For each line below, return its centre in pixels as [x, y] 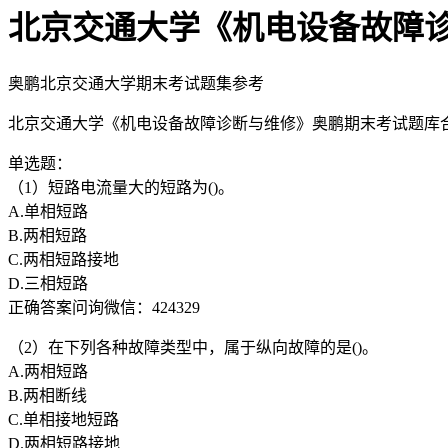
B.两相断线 [47, 395]
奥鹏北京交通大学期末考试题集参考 [136, 83]
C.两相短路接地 [63, 259]
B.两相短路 [47, 235]
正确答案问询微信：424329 [104, 307]
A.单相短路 [48, 211]
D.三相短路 [48, 283]
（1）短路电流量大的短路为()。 [121, 187]
